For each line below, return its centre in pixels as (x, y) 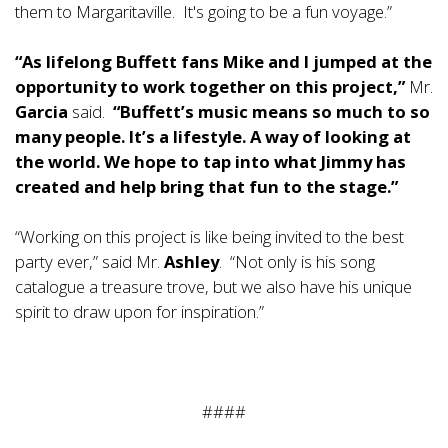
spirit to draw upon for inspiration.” (139, 311)
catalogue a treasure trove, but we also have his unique (213, 286)
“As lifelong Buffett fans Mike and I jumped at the (223, 61)
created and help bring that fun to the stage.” (206, 186)
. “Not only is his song (297, 261)
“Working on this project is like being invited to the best (209, 236)
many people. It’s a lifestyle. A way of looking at (213, 136)
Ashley (191, 261)
